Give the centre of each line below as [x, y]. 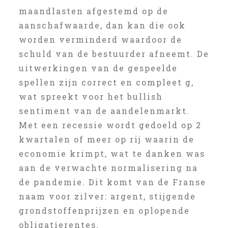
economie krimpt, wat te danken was [112, 153]
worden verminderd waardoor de [100, 39]
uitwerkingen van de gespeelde [98, 68]
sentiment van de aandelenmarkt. [104, 111]
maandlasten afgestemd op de [93, 11]
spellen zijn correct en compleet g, [106, 82]
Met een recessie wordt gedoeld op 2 [110, 125]
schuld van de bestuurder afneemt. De [114, 54]
